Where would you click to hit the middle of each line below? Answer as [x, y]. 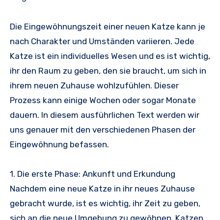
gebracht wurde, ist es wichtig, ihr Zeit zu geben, [105, 204]
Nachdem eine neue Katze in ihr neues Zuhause [102, 189]
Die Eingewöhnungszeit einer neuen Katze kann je [108, 27]
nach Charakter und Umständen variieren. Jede [102, 41]
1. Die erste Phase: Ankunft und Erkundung [93, 174]
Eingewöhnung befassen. [59, 145]
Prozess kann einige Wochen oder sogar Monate [103, 100]
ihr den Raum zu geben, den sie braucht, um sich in [108, 71]
